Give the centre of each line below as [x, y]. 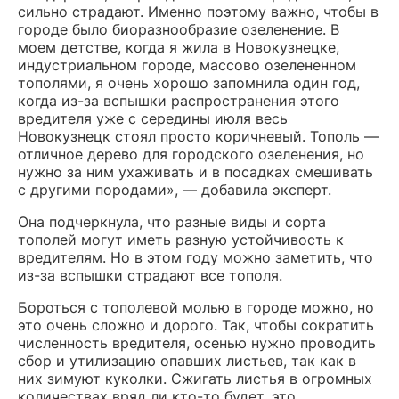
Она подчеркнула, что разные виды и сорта [172, 222]
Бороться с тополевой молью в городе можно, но [196, 308]
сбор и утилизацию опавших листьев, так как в [187, 361]
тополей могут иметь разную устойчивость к [181, 240]
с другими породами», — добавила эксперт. [175, 190]
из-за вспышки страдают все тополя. [150, 276]
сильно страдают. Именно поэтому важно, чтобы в [198, 12]
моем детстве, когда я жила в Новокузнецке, [179, 48]
